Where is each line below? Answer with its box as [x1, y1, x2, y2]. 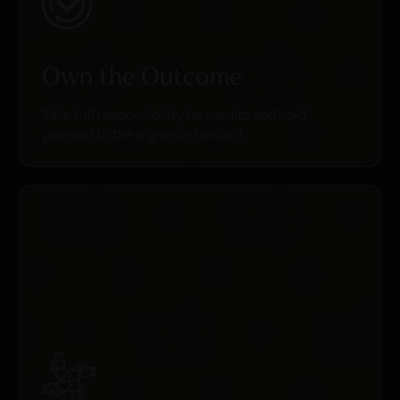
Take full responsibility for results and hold [42, 106, 307, 123]
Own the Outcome [42, 60, 243, 91]
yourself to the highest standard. [42, 126, 246, 143]
